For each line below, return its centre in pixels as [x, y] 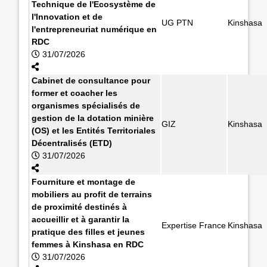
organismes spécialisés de [86, 105]
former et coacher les [74, 93]
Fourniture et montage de [83, 181]
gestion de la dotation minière [93, 118]
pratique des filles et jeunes [88, 232]
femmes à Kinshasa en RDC [88, 244]
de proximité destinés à [79, 207]
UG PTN [177, 22]
